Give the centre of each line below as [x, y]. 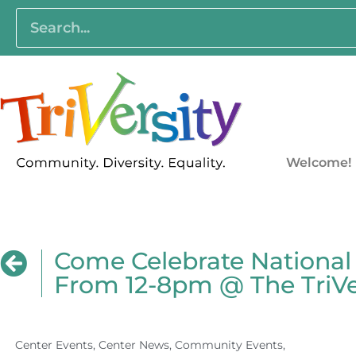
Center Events [54, 345]
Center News [134, 345]
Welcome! [318, 163]
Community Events [229, 345]
